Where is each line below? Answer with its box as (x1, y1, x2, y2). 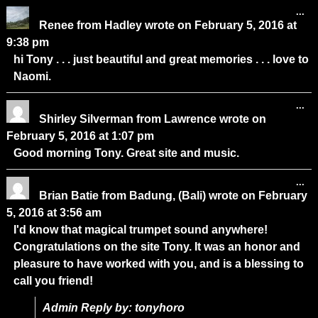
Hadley (104, 18, 142, 31)
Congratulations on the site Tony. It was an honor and (13, 240, 300, 253)
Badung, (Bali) (128, 189, 206, 202)
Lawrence (163, 112, 216, 125)
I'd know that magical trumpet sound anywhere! (13, 223, 268, 236)
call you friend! (13, 274, 93, 287)
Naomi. (13, 70, 51, 82)
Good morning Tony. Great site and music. (13, 146, 239, 159)
